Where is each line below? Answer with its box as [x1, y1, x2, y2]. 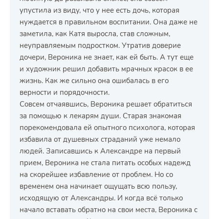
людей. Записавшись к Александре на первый [20, 146, 181, 156]
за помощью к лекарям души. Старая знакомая [20, 111, 181, 121]
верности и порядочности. [20, 88, 109, 97]
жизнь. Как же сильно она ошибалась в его [20, 76, 169, 86]
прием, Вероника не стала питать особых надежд [20, 158, 191, 168]
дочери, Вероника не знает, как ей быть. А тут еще [20, 52, 194, 62]
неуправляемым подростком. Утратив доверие [20, 41, 181, 50]
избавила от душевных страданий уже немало [20, 134, 180, 144]
